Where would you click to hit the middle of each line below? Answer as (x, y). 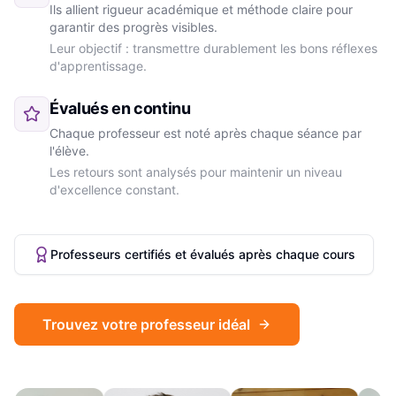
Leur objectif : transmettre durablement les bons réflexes (213, 48)
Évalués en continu (120, 108)
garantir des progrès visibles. (133, 27)
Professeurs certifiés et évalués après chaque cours (203, 254)
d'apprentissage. (98, 66)
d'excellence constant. (114, 190)
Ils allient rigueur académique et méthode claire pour (201, 9)
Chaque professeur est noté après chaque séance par (206, 133)
